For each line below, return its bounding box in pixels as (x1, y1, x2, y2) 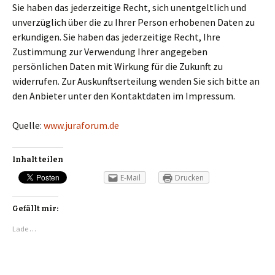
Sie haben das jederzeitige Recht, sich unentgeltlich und (12, 1, 246, 14)
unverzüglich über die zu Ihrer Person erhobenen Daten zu (12, 16, 255, 28)
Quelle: (12, 119, 44, 131)
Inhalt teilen (12, 155, 63, 164)
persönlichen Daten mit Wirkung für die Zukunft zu (12, 60, 223, 72)
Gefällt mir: (12, 204, 58, 214)
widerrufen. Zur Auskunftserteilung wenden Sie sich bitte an (12, 75, 260, 87)
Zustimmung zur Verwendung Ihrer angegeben (12, 45, 207, 58)
